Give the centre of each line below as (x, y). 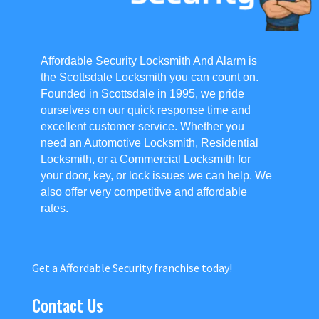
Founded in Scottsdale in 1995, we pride (142, 94)
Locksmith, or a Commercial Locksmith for (145, 159)
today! (215, 268)
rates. (54, 209)
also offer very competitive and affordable (143, 192)
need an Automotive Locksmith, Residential (149, 143)
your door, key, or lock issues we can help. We (156, 176)
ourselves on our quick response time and (145, 110)
